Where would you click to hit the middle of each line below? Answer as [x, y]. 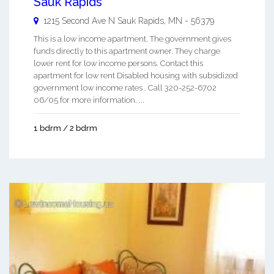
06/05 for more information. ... [89, 100]
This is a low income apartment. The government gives [132, 39]
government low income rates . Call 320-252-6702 [125, 87]
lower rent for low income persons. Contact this [118, 63]
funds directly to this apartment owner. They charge [127, 51]
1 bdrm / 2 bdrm [65, 128]
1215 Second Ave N [79, 20]
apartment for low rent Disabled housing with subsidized [136, 75]
